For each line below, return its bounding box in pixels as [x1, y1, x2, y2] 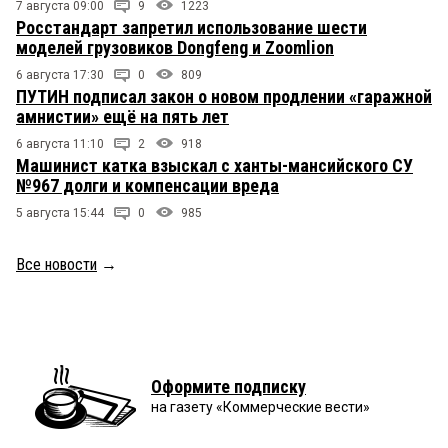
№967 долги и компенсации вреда [16, 175, 279, 197]
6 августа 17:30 [16, 68, 104, 83]
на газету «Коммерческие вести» [151, 399, 370, 416]
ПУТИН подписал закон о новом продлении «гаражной [16, 86, 432, 108]
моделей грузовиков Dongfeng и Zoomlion [16, 37, 334, 59]
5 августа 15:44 [16, 206, 104, 221]
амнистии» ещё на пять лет [16, 106, 229, 128]
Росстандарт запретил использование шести [16, 17, 367, 39]
